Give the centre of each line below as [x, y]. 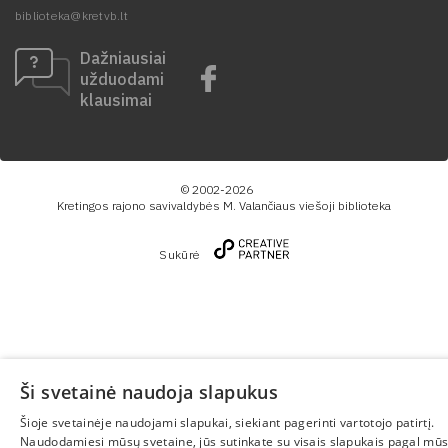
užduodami [122, 79]
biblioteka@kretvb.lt [71, 16]
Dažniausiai [123, 58]
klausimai [116, 100]
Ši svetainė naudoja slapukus [149, 392]
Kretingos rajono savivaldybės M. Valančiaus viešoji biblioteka [224, 206]
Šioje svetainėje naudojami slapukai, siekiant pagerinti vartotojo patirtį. [227, 422]
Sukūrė [180, 255]
